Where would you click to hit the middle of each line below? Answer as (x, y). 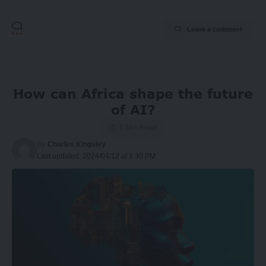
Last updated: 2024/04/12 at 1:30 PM (96, 156)
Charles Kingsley (77, 145)
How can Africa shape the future (133, 94)
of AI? (133, 110)
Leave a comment (215, 29)
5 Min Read (138, 128)
